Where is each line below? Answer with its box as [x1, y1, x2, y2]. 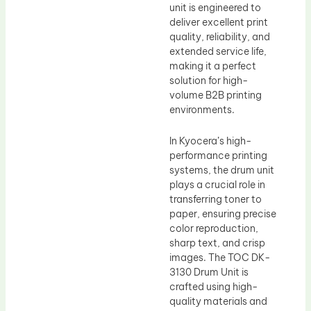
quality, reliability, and [169, 30, 270, 43]
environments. [169, 103, 235, 116]
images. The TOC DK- [169, 251, 271, 264]
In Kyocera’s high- [169, 135, 252, 148]
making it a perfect [169, 59, 256, 72]
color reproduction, [169, 222, 258, 235]
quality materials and [169, 295, 267, 308]
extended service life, [169, 44, 267, 58]
